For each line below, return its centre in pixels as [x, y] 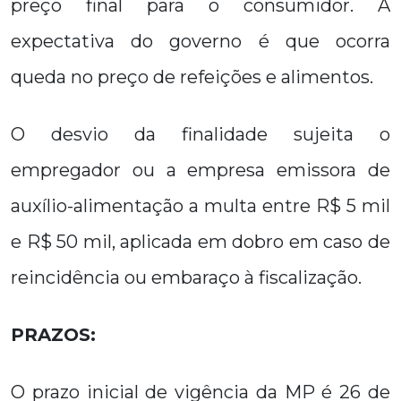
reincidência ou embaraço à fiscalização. [186, 277]
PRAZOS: [53, 335]
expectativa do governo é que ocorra [200, 41]
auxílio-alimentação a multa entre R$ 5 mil [200, 206]
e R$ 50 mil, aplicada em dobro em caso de [200, 242]
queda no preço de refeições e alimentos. [192, 77]
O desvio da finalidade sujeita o [200, 134]
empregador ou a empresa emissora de [200, 170]
